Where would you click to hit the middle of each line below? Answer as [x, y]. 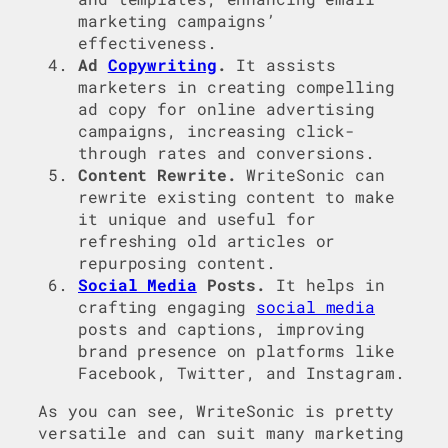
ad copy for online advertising [226, 109]
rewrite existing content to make [236, 197]
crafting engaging [167, 307]
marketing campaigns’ [177, 21]
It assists [281, 65]
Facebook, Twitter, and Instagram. [241, 373]
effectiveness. [147, 43]
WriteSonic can [310, 175]
